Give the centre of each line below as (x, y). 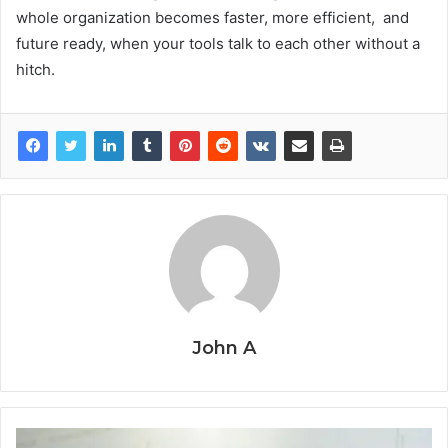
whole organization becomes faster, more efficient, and (212, 18)
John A (224, 348)
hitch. (35, 70)
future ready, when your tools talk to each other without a (218, 44)
